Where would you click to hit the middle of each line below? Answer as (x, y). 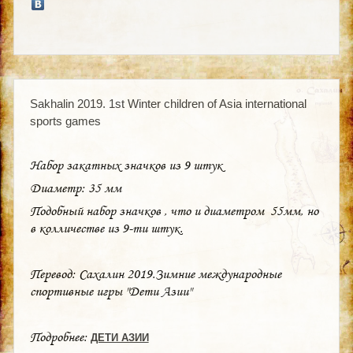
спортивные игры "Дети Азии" (110, 291)
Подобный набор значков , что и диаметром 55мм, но (174, 210)
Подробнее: (60, 336)
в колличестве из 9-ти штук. (106, 228)
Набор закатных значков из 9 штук (126, 165)
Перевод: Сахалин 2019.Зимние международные (155, 273)
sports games (65, 121)
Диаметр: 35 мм (75, 188)
